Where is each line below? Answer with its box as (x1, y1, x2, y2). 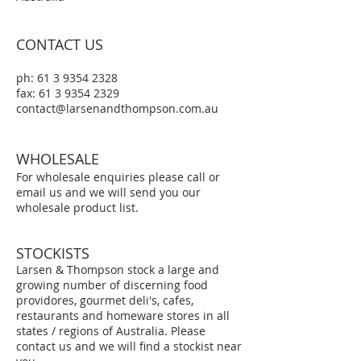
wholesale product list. (16, 200, 139, 215)
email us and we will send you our (16, 185, 201, 200)
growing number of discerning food (16, 277, 208, 293)
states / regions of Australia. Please (16, 323, 205, 338)
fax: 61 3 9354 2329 (16, 85, 119, 101)
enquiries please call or (93, 169, 220, 185)
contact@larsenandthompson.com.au (16, 101, 218, 116)
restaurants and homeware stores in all (16, 308, 230, 323)
